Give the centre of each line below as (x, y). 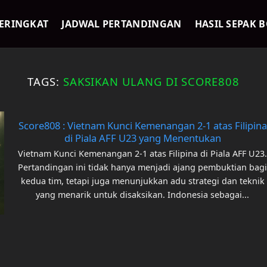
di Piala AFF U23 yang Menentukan (142, 138)
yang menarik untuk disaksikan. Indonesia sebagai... (143, 194)
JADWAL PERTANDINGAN (122, 24)
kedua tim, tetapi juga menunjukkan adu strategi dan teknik (142, 181)
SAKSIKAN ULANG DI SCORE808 (151, 81)
